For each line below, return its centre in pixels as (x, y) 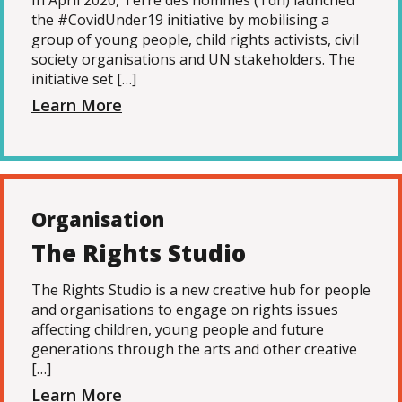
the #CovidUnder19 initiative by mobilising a (180, 20)
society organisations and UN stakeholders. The (193, 59)
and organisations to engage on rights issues (185, 310)
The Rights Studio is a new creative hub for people (201, 290)
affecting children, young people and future (178, 329)
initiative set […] (84, 79)
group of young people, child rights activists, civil (195, 39)
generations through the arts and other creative (194, 349)
